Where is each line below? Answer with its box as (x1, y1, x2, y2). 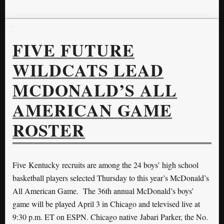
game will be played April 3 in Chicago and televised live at (12, 198, 200, 209)
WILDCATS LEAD (12, 57, 164, 82)
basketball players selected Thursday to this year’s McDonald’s (12, 172, 209, 183)
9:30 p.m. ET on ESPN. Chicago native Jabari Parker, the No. (12, 211, 208, 222)
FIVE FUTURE (12, 37, 135, 62)
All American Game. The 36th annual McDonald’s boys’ (12, 185, 194, 196)
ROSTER (12, 117, 85, 142)
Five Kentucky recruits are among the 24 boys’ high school (12, 159, 198, 170)
